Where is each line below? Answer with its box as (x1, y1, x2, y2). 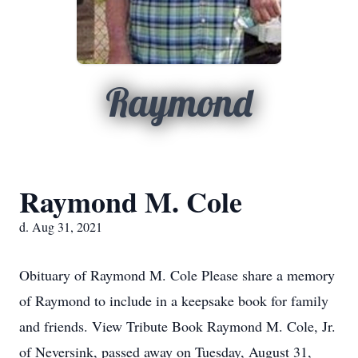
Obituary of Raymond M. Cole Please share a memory (19, 265, 335, 284)
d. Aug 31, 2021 (19, 218, 102, 235)
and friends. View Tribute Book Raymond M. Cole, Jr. (19, 316, 336, 336)
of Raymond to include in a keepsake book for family (19, 291, 328, 310)
